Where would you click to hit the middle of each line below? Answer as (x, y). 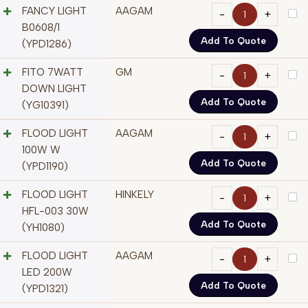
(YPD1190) (45, 167)
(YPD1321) (45, 289)
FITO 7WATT (53, 73)
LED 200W (47, 273)
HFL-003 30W (55, 211)
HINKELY (135, 195)
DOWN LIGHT (54, 89)
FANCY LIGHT (54, 11)
